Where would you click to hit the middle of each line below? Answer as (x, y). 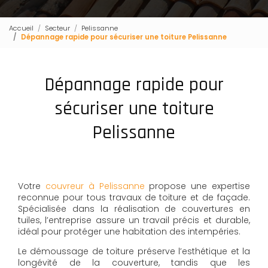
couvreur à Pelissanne (95, 186)
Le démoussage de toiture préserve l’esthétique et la (134, 252)
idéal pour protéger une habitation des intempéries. (129, 232)
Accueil (21, 28)
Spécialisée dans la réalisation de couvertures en (134, 209)
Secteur (57, 28)
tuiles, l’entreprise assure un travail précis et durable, (134, 220)
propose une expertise (197, 186)
